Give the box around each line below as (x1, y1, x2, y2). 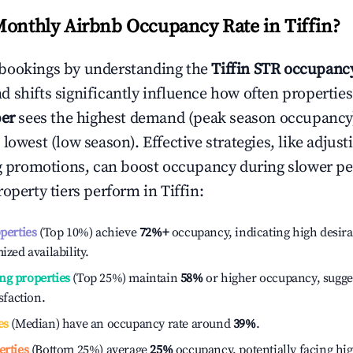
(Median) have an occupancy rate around (8, 316, 233, 332)
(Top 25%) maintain (69, 270, 178, 286)
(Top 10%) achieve (36, 225, 137, 240)
